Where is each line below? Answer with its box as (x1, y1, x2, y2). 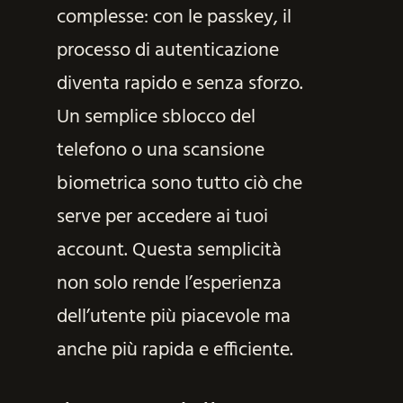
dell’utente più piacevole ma (56, 301, 291, 334)
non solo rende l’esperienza (56, 268, 282, 300)
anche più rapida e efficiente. (56, 335, 293, 367)
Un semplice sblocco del (56, 102, 255, 134)
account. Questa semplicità (56, 235, 282, 267)
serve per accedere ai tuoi (56, 201, 268, 234)
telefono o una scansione (56, 135, 264, 167)
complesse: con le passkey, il (56, 2, 291, 34)
